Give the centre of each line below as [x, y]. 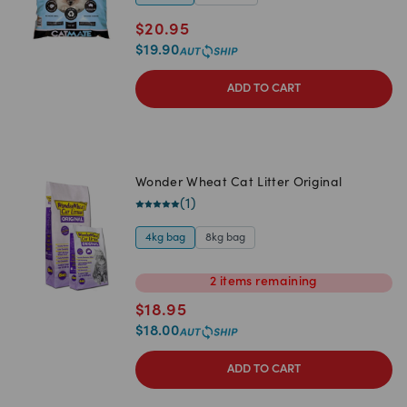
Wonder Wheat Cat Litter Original [239, 183]
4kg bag [165, 238]
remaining [285, 283]
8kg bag [225, 238]
